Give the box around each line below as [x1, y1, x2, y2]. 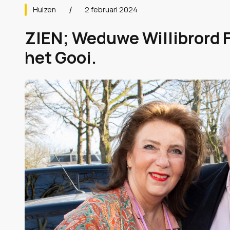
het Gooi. [25, 46, 97, 69]
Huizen [33, 5, 56, 14]
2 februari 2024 [85, 5, 138, 14]
